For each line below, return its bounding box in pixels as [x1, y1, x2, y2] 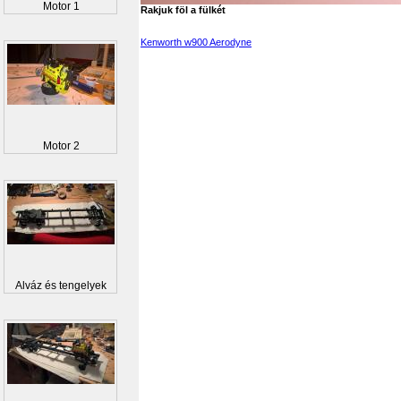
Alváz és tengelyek [15, 279, 107, 292]
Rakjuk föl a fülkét [141, 4, 226, 15]
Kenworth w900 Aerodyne [141, 37, 252, 47]
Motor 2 [42, 140, 80, 152]
